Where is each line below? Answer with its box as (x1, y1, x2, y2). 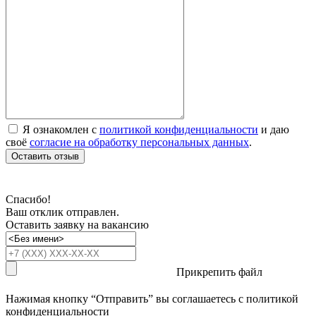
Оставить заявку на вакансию (6, 218, 149, 231)
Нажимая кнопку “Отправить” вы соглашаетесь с (6, 292, 246, 305)
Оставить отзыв (11, 150, 79, 162)
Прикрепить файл (176, 265, 262, 278)
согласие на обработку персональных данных (30, 135, 249, 148)
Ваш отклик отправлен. (6, 205, 119, 218)
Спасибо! (6, 193, 51, 205)
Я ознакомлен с (23, 123, 99, 135)
